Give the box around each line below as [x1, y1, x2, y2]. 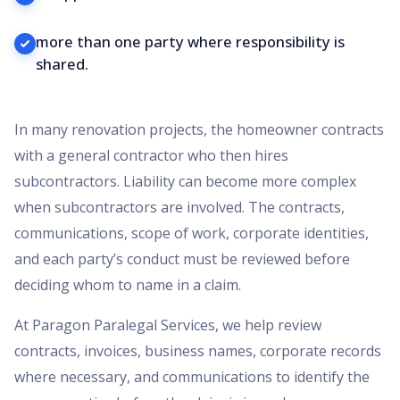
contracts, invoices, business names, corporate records [14, 341, 381, 362]
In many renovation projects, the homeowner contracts [14, 120, 384, 140]
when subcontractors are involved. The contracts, [14, 197, 345, 218]
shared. [36, 54, 88, 74]
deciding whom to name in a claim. [14, 275, 241, 296]
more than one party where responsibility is [36, 31, 345, 52]
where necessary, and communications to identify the [14, 367, 370, 387]
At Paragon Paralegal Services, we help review [14, 315, 321, 336]
